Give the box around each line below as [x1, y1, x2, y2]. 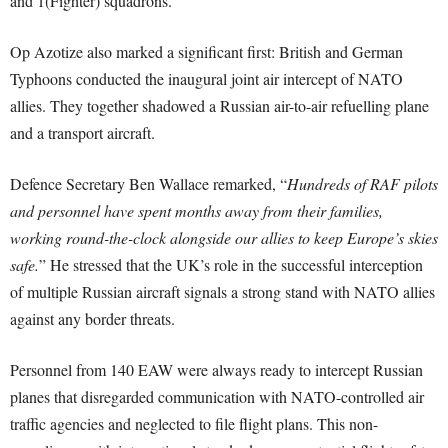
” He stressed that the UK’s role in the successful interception [39, 254, 423, 276]
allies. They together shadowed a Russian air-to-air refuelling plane [10, 95, 429, 117]
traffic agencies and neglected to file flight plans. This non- [10, 413, 378, 435]
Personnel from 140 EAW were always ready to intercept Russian [10, 359, 423, 381]
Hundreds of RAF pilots [287, 173, 438, 195]
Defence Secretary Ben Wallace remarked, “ [10, 173, 287, 195]
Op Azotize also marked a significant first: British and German [10, 41, 403, 63]
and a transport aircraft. [10, 122, 155, 144]
